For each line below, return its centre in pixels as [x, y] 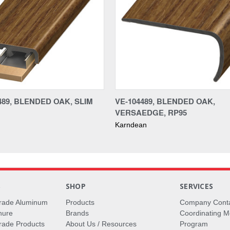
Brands [77, 213]
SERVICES [197, 186]
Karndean [131, 124]
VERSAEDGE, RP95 [151, 112]
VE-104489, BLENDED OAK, [165, 101]
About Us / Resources [101, 224]
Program [194, 224]
